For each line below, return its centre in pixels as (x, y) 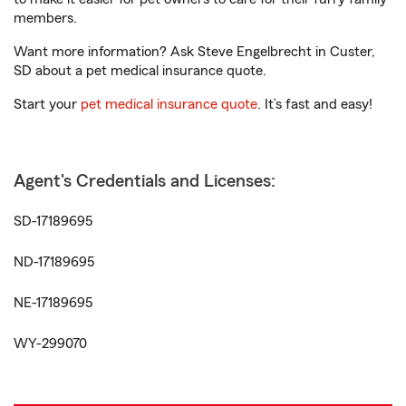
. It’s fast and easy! (315, 104)
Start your (47, 104)
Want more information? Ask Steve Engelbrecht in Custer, (194, 52)
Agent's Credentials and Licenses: (145, 181)
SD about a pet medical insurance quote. (140, 71)
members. (45, 18)
